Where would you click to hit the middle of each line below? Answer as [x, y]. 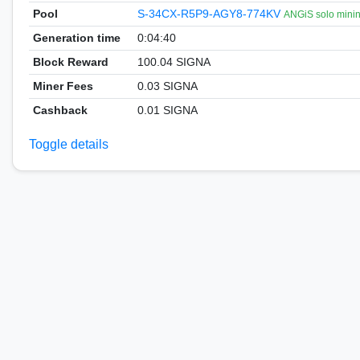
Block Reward [70, 62]
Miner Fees [63, 86]
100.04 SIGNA [174, 62]
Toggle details [69, 144]
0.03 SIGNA [167, 86]
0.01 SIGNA [167, 110]
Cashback [60, 110]
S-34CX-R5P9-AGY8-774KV [210, 14]
